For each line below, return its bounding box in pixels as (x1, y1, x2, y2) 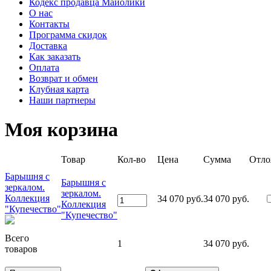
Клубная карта (29, 84, 89, 94)
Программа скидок (29, 30, 107, 40)
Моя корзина (5, 119, 118, 141)
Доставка (29, 41, 67, 51)
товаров (5, 243, 38, 254)
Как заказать (29, 51, 80, 62)
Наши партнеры (29, 95, 96, 105)
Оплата (29, 62, 59, 73)
